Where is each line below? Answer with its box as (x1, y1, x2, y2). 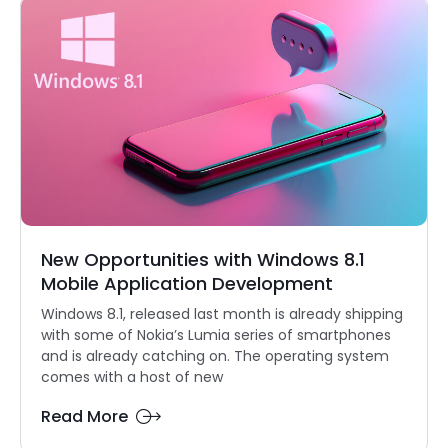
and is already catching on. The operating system (41, 345, 389, 366)
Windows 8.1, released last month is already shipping (41, 303, 403, 324)
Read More (41, 404, 128, 428)
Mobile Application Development (41, 270, 333, 296)
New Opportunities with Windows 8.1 (41, 246, 365, 272)
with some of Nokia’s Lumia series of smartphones (41, 324, 391, 345)
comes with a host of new (41, 366, 223, 387)
